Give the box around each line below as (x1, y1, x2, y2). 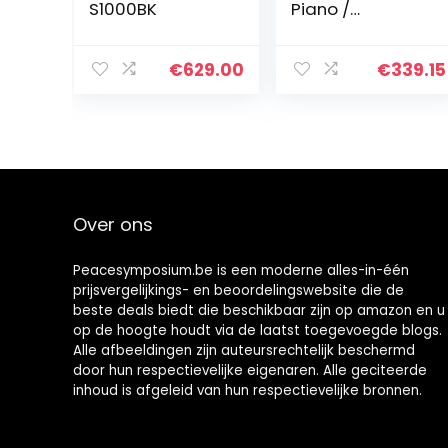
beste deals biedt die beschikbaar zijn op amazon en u (72, 301, 445, 320)
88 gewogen (290, 57, 398, 81)
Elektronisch (290, 17, 389, 41)
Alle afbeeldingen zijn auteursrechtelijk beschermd (72, 341, 415, 360)
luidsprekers (290, 157, 392, 181)
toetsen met (290, 77, 396, 101)
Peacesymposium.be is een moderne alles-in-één (72, 261, 409, 280)
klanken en (290, 117, 379, 141)
